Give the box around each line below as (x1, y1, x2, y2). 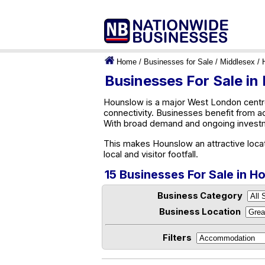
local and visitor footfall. (104, 149, 198, 160)
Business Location (159, 206, 241, 217)
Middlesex (220, 57, 255, 66)
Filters (162, 232, 192, 243)
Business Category (157, 190, 243, 201)
